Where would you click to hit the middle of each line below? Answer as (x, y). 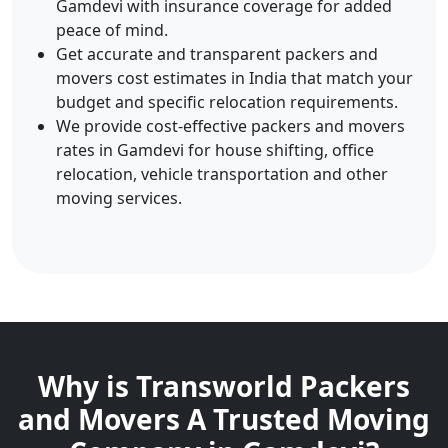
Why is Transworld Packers (224, 386)
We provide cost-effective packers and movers (230, 126)
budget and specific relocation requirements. (227, 102)
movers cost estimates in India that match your (234, 78)
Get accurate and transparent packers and (217, 54)
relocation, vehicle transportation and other (222, 174)
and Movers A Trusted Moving (224, 419)
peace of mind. (112, 30)
